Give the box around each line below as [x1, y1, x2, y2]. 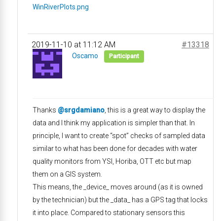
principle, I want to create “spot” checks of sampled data [33, 132, 205, 140]
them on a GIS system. [33, 170, 102, 178]
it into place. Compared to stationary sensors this [33, 209, 185, 217]
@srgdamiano [58, 106, 105, 114]
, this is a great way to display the [105, 106, 205, 114]
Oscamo [72, 52, 98, 60]
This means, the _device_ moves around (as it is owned [33, 183, 203, 191]
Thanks [33, 106, 58, 114]
